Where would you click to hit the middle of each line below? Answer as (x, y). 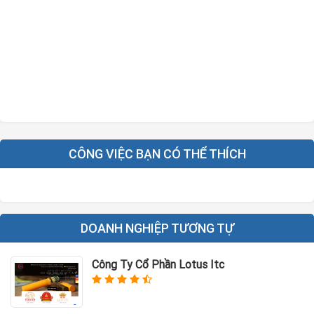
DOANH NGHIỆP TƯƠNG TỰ (157, 228)
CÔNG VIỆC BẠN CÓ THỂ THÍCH (157, 154)
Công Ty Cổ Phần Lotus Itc (158, 264)
